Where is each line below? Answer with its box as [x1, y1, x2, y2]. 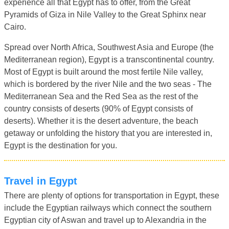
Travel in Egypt [10, 175, 77, 187]
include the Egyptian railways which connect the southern [4, 203, 212, 212]
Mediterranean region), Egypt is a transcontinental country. [4, 55, 214, 64]
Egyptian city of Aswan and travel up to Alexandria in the [4, 215, 207, 224]
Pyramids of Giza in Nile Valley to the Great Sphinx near [4, 10, 206, 19]
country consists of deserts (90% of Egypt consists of [4, 104, 193, 113]
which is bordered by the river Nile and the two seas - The [4, 79, 212, 88]
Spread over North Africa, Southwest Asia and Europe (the [4, 42, 214, 52]
